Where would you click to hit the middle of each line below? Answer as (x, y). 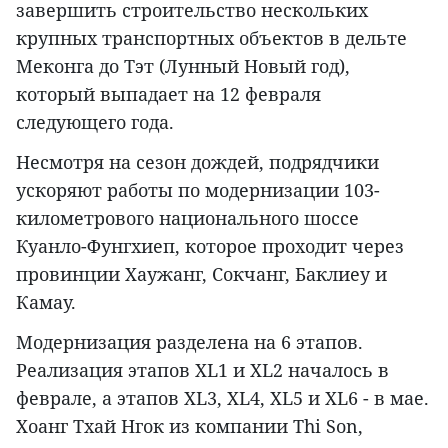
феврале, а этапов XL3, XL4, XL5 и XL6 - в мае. (222, 398)
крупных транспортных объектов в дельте (211, 38)
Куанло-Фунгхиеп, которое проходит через (210, 246)
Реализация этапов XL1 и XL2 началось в (202, 370)
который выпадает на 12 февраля (168, 94)
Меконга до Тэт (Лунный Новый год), (183, 66)
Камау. (46, 302)
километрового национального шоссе (187, 218)
